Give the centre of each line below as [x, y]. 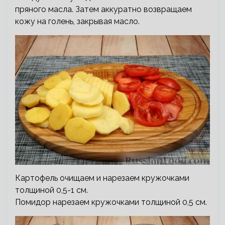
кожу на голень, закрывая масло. [77, 21]
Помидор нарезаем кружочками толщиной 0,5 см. [111, 202]
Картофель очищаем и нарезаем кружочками [102, 178]
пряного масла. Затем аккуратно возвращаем [103, 9]
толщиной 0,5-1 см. [51, 190]
